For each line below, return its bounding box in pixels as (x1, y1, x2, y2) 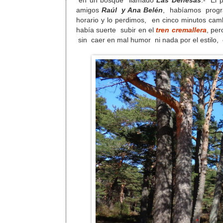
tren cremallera (156, 26, 207, 34)
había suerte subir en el (76, 26, 156, 34)
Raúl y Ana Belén (101, 6, 163, 14)
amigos (76, 6, 102, 14)
